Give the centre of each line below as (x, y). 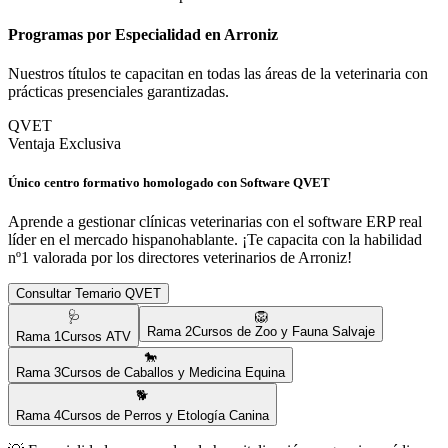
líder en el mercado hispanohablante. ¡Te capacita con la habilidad (215, 240)
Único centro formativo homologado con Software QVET (169, 183)
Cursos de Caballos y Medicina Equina (173, 373)
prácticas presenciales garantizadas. (118, 91)
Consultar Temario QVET (88, 294)
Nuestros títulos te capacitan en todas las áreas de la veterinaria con (218, 73)
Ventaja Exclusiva (64, 143)
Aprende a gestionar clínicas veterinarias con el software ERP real (215, 222)
